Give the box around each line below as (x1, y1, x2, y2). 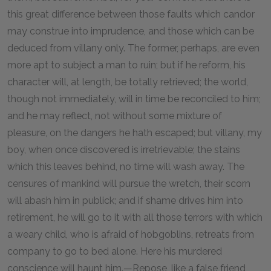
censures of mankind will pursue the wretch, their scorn (7, 177, 250, 189)
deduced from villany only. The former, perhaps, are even (7, 42, 260, 54)
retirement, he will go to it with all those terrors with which (7, 211, 263, 223)
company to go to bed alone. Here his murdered (7, 245, 222, 257)
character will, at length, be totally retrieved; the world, (7, 76, 248, 88)
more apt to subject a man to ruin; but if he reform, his (7, 59, 246, 71)
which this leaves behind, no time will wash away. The (7, 160, 244, 172)
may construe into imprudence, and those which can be (7, 25, 254, 37)
